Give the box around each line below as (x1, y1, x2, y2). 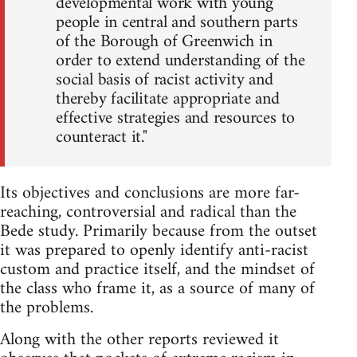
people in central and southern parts (56, 7, 298, 39)
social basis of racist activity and (56, 65, 273, 96)
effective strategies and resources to (56, 103, 296, 135)
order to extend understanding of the (56, 45, 305, 77)
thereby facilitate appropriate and (56, 84, 280, 116)
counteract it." (56, 122, 147, 154)
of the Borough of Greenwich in (56, 26, 273, 58)
